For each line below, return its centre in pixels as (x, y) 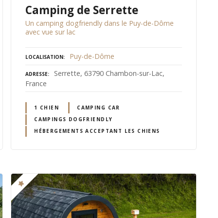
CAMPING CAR (99, 108)
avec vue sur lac (50, 32)
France (36, 83)
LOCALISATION (44, 57)
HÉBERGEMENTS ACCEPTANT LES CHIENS (97, 131)
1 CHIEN (46, 108)
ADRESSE (36, 74)
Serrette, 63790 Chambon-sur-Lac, (109, 73)
